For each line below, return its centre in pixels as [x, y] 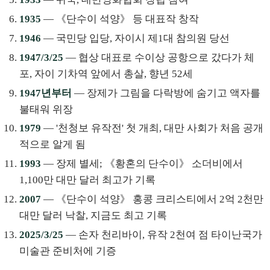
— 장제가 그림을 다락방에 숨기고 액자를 [166, 93]
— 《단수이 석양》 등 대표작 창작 [120, 19]
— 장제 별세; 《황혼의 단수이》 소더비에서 [142, 164]
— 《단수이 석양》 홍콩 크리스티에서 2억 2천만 [152, 199]
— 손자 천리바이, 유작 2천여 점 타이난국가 [163, 234]
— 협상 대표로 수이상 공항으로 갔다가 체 [159, 57]
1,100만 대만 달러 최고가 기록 [87, 180]
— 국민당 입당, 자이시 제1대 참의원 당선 [135, 38]
